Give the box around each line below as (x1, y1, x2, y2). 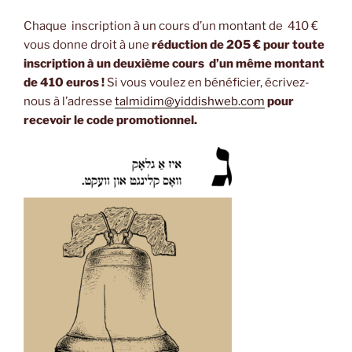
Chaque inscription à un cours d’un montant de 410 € (24, 18, 318, 33)
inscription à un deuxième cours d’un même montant (24, 56, 324, 71)
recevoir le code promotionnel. (24, 112, 197, 127)
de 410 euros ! (24, 75, 104, 90)
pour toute (263, 37, 324, 52)
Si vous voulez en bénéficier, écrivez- (104, 75, 310, 90)
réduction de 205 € (152, 37, 261, 52)
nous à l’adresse (24, 93, 115, 108)
